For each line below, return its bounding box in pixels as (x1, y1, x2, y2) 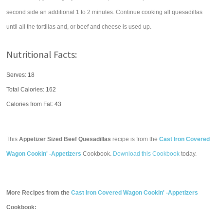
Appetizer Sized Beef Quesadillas (19, 136, 111, 143)
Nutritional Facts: (6, 48, 77, 60)
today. (180, 150, 197, 157)
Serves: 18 (6, 72, 35, 78)
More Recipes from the (6, 189, 72, 196)
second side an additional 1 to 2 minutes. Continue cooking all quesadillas (6, 9, 203, 16)
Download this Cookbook (113, 150, 180, 157)
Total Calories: (6, 86, 46, 93)
